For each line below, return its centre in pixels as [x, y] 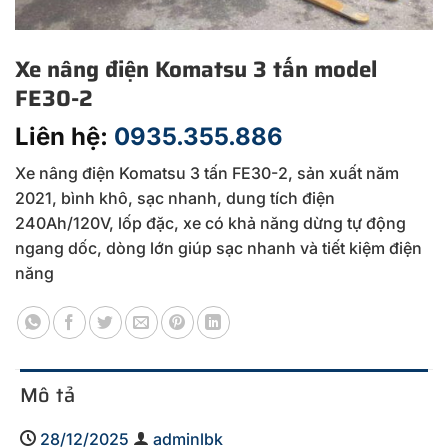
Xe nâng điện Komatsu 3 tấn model [196, 69]
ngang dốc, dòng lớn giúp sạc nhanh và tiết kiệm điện [218, 247]
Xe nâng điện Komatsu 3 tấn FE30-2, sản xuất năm [207, 172]
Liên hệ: [64, 136]
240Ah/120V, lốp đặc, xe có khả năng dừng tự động [210, 222]
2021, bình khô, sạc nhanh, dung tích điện [175, 197]
